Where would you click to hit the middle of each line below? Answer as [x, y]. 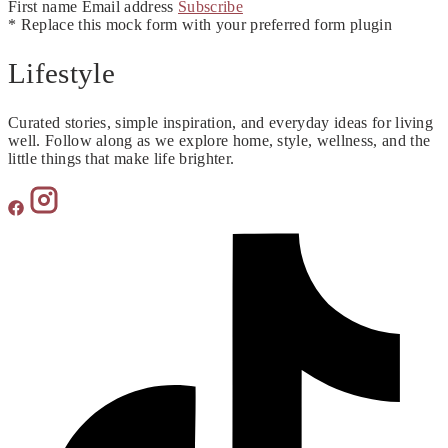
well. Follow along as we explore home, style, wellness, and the [219, 141]
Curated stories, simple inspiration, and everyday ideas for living [221, 123]
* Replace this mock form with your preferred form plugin [200, 24]
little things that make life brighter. [121, 159]
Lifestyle [61, 73]
